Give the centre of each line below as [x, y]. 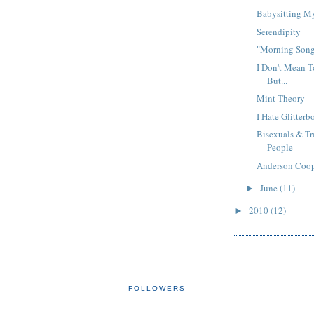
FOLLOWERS [157, 288]
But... [278, 80]
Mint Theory [281, 98]
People [280, 148]
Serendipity [279, 31]
